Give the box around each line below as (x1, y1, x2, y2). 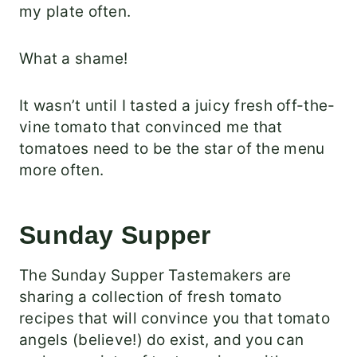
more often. (19, 161, 104, 180)
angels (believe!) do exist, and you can (19, 331, 304, 350)
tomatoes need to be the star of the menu (19, 139, 325, 159)
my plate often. (19, 2, 139, 22)
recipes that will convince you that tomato (19, 309, 330, 328)
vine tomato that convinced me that (19, 118, 283, 137)
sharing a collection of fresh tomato (19, 288, 282, 307)
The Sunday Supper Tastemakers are (19, 266, 292, 285)
